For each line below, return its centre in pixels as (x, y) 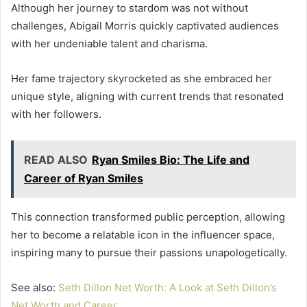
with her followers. (56, 114)
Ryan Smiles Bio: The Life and (171, 159)
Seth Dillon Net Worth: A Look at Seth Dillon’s (168, 287)
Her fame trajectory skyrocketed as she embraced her (142, 78)
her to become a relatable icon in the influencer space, (143, 234)
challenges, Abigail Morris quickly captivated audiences (145, 25)
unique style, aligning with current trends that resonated (147, 96)
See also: (35, 287)
